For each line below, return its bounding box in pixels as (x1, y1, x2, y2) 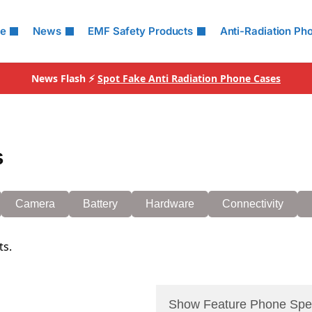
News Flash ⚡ (31, 72, 97, 85)
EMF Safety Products (88, 24, 194, 38)
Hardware (146, 198, 194, 210)
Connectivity (222, 198, 283, 210)
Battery (83, 198, 118, 210)
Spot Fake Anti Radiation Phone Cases (97, 72, 281, 85)
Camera (15, 198, 55, 210)
